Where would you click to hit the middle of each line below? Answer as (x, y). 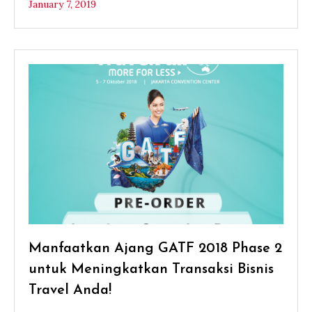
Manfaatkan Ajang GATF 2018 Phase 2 (155, 249)
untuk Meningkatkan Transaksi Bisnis (151, 270)
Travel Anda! (70, 290)
